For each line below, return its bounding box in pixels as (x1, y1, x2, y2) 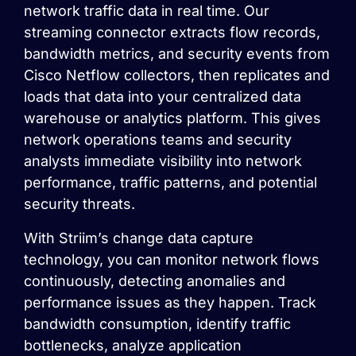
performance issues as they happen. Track (24, 294, 316, 311)
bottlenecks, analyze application (24, 337, 242, 354)
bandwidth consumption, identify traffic (24, 315, 291, 332)
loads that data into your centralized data (24, 88, 301, 105)
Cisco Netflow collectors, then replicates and (24, 67, 330, 83)
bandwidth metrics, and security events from (24, 45, 330, 62)
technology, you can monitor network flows (24, 251, 319, 268)
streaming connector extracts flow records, (24, 24, 320, 41)
